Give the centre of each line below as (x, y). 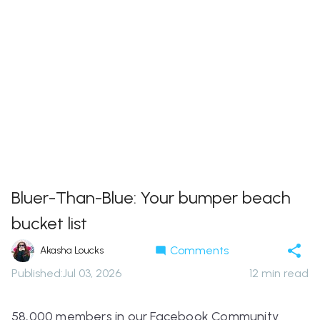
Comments (199, 251)
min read (284, 274)
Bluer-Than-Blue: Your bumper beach (151, 198)
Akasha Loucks (72, 251)
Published (36, 274)
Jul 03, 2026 (92, 274)
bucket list (49, 224)
